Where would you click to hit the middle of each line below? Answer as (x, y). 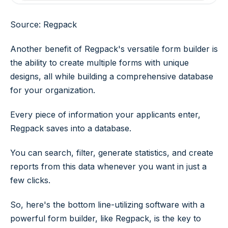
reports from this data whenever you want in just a (108, 166)
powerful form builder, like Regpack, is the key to (106, 218)
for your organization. (53, 90)
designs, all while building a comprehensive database (112, 77)
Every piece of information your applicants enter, (105, 114)
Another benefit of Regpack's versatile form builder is (114, 49)
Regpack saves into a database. (71, 128)
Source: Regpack (44, 25)
